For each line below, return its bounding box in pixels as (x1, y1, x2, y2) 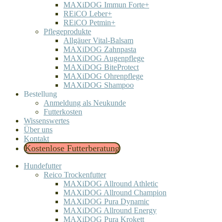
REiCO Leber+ (63, 9, 112, 18)
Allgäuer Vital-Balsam (63, 36, 133, 45)
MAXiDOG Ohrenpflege (63, 72, 143, 80)
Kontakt (24, 134, 49, 143)
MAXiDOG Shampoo (63, 81, 134, 89)
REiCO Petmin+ (63, 18, 115, 27)
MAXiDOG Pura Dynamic (63, 197, 149, 206)
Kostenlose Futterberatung (25, 143, 119, 153)
